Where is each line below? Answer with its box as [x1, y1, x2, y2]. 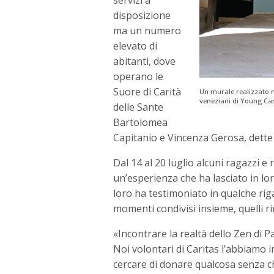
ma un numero [113, 23, 182, 37]
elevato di [113, 39, 158, 53]
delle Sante [113, 100, 164, 114]
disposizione [113, 8, 171, 22]
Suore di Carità [113, 84, 182, 98]
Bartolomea [113, 115, 168, 129]
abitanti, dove [113, 54, 176, 68]
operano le [113, 69, 164, 83]
